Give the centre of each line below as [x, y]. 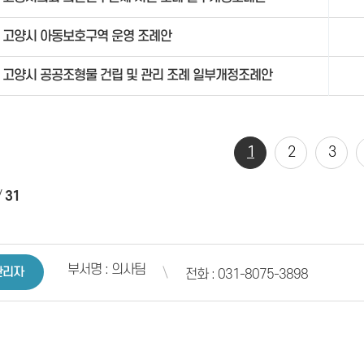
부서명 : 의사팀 [107, 270]
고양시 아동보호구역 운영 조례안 [87, 37]
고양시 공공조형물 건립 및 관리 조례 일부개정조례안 [138, 76]
